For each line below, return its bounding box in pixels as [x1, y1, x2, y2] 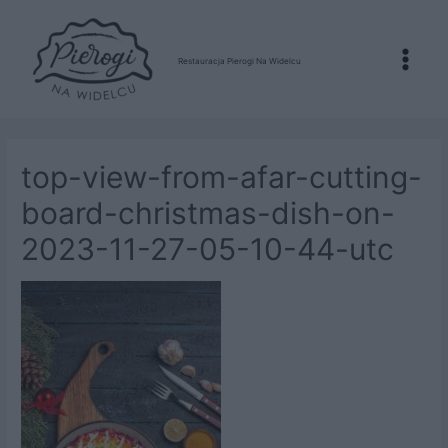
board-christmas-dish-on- [21, 195, 396, 232]
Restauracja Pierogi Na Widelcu [177, 55, 301, 66]
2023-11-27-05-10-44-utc [21, 231, 395, 268]
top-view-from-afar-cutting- [21, 159, 423, 196]
